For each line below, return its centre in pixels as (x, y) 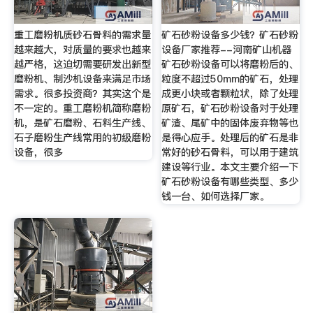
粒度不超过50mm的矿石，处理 (230, 79)
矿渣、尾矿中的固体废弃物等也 (230, 123)
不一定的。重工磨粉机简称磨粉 (82, 108)
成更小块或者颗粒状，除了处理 (230, 93)
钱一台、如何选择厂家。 (216, 196)
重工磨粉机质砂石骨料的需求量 (82, 35)
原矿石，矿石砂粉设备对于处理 (230, 108)
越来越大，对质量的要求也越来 (82, 49)
